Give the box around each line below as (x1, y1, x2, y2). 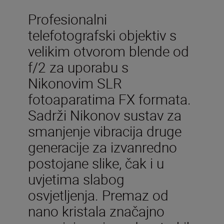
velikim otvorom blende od (28, 41, 189, 60)
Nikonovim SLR (28, 73, 122, 92)
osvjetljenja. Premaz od (28, 185, 168, 204)
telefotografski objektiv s (28, 25, 176, 44)
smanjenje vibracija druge (28, 121, 181, 140)
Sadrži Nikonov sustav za (28, 105, 181, 124)
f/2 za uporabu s (28, 57, 128, 76)
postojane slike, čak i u (28, 153, 164, 172)
